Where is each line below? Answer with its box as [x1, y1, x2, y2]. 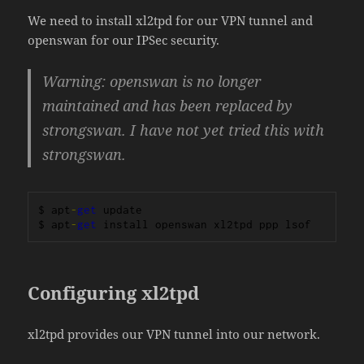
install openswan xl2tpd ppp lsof [97, 218, 312, 232]
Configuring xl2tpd [28, 280, 200, 305]
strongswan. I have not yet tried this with [42, 120, 325, 141]
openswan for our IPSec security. [28, 32, 220, 49]
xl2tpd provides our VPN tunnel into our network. [28, 326, 321, 343]
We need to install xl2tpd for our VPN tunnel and [28, 12, 314, 29]
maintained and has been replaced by [42, 96, 293, 116]
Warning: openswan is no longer [42, 71, 262, 92]
